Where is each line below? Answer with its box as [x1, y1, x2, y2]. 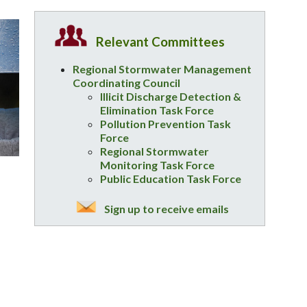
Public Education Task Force [99, 171, 241, 185]
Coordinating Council [72, 75, 180, 89]
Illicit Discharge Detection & [99, 89, 241, 103]
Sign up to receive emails [101, 202, 229, 216]
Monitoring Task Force [99, 158, 214, 171]
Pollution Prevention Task [99, 116, 231, 130]
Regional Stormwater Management [72, 62, 251, 75]
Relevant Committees [95, 34, 225, 49]
